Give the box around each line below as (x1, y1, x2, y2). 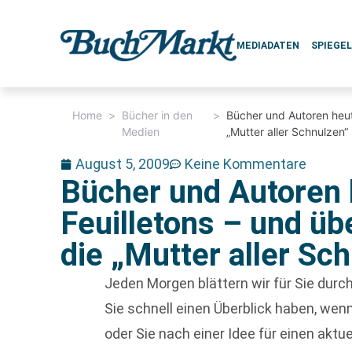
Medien (122, 125, 160, 138)
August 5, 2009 (75, 156, 170, 172)
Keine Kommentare (185, 156, 307, 172)
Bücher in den (122, 108, 193, 122)
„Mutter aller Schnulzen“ (225, 125, 348, 138)
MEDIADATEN (236, 40, 300, 51)
